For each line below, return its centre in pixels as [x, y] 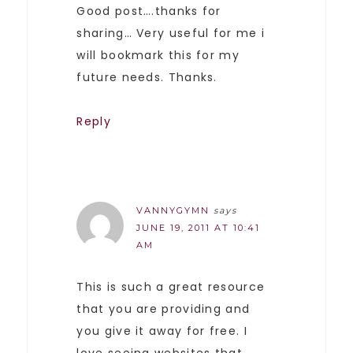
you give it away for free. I [162, 331]
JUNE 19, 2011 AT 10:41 [199, 227]
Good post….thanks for [149, 11]
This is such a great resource [171, 286]
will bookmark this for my [158, 55]
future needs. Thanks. [147, 77]
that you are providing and [163, 308]
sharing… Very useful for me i [171, 33]
